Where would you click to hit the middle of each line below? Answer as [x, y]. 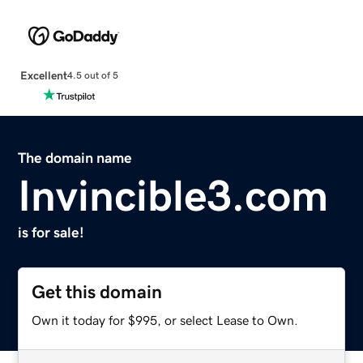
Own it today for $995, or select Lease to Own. [165, 320]
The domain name [75, 158]
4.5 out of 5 [92, 76]
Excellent [43, 75]
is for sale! [51, 232]
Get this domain [97, 292]
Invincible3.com [173, 195]
